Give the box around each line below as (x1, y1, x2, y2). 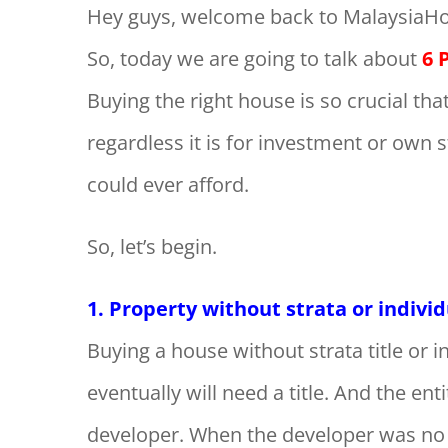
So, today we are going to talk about (86, 44, 417, 72)
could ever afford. (86, 170, 249, 198)
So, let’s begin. (86, 232, 217, 260)
